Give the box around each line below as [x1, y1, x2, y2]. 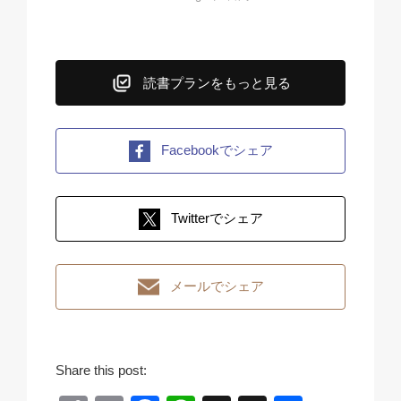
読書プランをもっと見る [142, 75, 291, 91]
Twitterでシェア [170, 210, 263, 226]
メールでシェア [169, 278, 264, 294]
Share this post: [55, 363, 147, 379]
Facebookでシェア [160, 142, 273, 158]
